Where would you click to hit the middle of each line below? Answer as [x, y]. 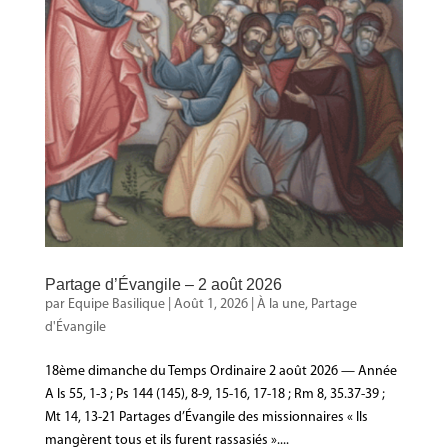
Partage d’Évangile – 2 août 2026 [163, 284]
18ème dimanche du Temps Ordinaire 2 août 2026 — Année [220, 371]
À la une [280, 304]
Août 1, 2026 [210, 304]
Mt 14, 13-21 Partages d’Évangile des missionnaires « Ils [206, 417]
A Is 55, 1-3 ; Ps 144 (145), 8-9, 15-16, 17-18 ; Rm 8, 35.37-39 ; [214, 394]
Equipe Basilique [116, 304]
